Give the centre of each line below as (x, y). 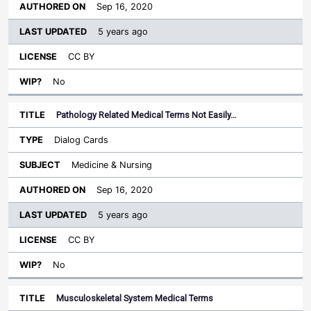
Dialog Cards (81, 140)
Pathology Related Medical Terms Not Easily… (146, 115)
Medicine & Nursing (112, 165)
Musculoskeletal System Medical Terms (135, 299)
